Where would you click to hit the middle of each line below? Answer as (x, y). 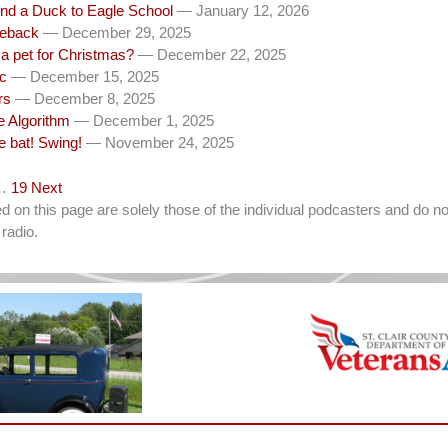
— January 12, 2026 (243, 10)
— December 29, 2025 (117, 32)
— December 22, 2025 (212, 54)
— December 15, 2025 (85, 76)
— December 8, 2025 (85, 98)
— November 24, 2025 (160, 142)
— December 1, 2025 (144, 120)
